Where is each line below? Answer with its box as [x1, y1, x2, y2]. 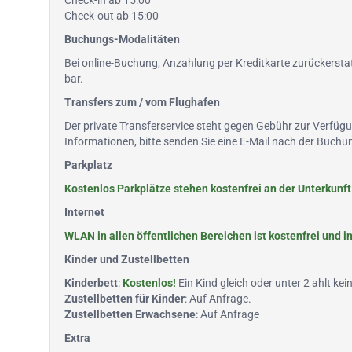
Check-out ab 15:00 [64, 9, 159, 22]
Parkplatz [64, 159, 112, 171]
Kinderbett [64, 277, 118, 289]
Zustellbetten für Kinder [64, 292, 185, 305]
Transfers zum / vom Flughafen [64, 96, 220, 108]
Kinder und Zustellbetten [64, 253, 189, 266]
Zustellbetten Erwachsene [64, 308, 196, 321]
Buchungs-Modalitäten [64, 33, 180, 46]
